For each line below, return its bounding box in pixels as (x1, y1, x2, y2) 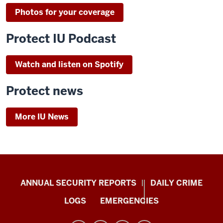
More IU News (15, 111, 69, 122)
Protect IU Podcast (6, 31, 116, 46)
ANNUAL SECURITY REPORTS (20, 178, 136, 188)
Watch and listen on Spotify (15, 59, 123, 70)
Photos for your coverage (15, 7, 114, 17)
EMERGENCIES (100, 196, 159, 206)
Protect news (6, 83, 83, 99)
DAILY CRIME (150, 178, 203, 188)
